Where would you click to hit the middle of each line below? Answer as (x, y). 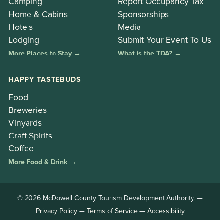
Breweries (27, 110)
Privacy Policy (56, 211)
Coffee (21, 148)
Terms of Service (112, 211)
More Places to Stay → (44, 53)
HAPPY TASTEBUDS (45, 79)
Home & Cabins (38, 14)
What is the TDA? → (150, 53)
